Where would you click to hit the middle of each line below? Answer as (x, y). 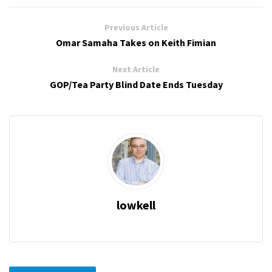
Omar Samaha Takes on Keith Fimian (136, 43)
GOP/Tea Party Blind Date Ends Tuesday (136, 85)
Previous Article (136, 28)
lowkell (136, 205)
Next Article (136, 70)
